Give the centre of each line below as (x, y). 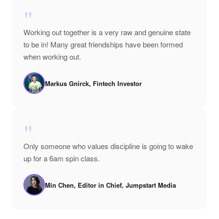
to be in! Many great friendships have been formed (103, 44)
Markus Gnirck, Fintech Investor (93, 83)
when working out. (52, 56)
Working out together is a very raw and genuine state (107, 32)
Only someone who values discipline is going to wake (108, 146)
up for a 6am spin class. (62, 158)
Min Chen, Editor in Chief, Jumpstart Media (110, 185)
